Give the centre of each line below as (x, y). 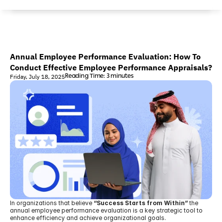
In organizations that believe (52, 203)
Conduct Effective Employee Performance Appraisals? (111, 68)
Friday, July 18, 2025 (37, 77)
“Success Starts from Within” (141, 203)
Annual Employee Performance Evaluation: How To (105, 57)
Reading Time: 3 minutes (99, 77)
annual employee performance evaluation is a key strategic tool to (106, 210)
